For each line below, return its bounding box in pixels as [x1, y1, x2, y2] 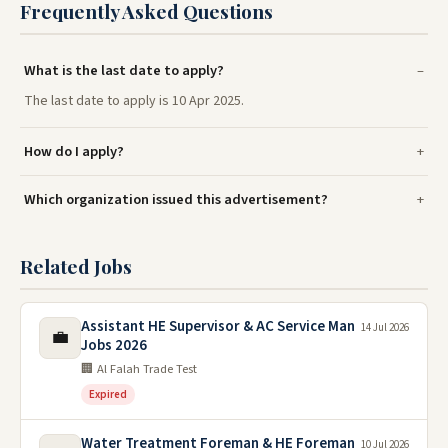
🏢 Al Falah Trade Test [81, 360, 197, 378]
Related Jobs [20, 253, 132, 279]
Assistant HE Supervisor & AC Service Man [81, 316, 355, 337]
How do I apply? [24, 141, 124, 162]
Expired [89, 387, 127, 402]
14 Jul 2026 [361, 320, 409, 335]
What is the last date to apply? [24, 60, 224, 81]
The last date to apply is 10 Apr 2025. [24, 91, 244, 111]
